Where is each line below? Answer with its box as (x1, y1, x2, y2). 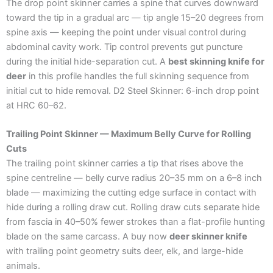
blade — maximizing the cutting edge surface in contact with (6, 187, 257, 199)
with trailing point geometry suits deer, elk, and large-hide (6, 246, 243, 257)
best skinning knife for (168, 56, 264, 68)
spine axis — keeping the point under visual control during (6, 27, 246, 38)
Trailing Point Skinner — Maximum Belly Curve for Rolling (6, 129, 251, 140)
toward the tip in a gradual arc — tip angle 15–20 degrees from (6, 12, 264, 24)
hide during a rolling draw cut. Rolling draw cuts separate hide (6, 202, 260, 213)
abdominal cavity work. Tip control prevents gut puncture (6, 41, 243, 53)
